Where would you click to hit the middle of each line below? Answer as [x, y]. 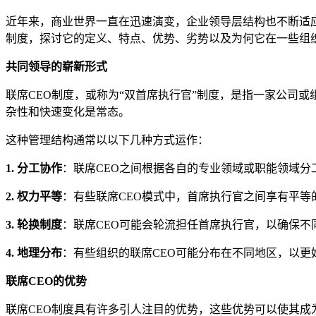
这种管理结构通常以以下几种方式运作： [107, 140]
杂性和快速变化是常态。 [68, 111]
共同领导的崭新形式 [56, 66]
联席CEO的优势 [46, 281]
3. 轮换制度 [34, 224]
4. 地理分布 [34, 253]
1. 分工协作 [34, 168]
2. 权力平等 [34, 196]
